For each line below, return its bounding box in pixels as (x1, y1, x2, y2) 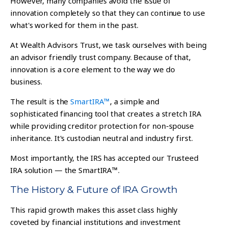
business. (10, 76, 45, 87)
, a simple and (110, 96, 159, 106)
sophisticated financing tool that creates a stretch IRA (10, 108, 202, 119)
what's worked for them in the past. (10, 19, 140, 30)
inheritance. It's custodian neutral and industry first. (10, 132, 195, 143)
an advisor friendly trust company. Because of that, (10, 51, 191, 62)
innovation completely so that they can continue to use (10, 7, 205, 18)
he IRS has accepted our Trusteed (79, 152, 198, 163)
